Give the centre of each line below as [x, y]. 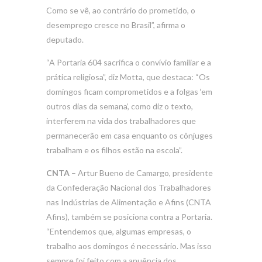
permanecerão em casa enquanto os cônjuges [130, 135]
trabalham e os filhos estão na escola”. [114, 150]
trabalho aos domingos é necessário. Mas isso [129, 246]
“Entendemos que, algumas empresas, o [119, 231]
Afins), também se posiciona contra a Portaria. [129, 216]
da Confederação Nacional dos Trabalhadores [129, 187]
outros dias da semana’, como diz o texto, [120, 106]
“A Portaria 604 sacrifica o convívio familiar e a [129, 62]
